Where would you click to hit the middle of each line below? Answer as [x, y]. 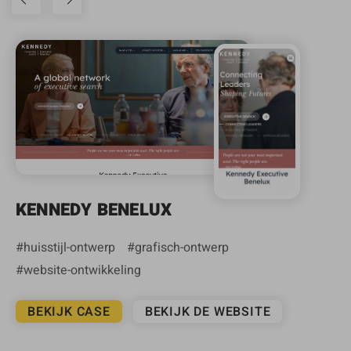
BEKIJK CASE [69, 311]
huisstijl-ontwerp [69, 246]
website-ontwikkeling [82, 269]
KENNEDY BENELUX [94, 210]
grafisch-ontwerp [182, 246]
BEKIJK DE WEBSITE [208, 311]
